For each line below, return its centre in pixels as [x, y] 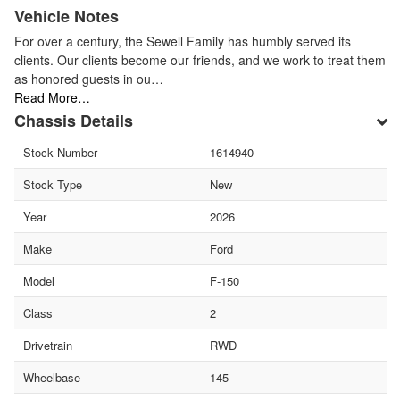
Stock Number [60, 152]
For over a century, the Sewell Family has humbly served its [183, 41]
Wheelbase [52, 377]
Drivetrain [48, 345]
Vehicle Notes [67, 16]
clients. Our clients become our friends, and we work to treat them [200, 59]
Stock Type [53, 184]
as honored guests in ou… [89, 78]
